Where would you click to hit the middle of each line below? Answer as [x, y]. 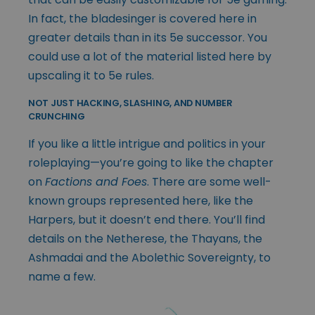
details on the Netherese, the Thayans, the [145, 239]
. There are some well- [209, 182]
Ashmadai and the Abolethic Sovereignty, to [149, 258]
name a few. [62, 277]
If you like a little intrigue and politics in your [147, 144]
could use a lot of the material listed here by [150, 57]
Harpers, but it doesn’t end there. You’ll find [147, 220]
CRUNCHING [57, 117]
